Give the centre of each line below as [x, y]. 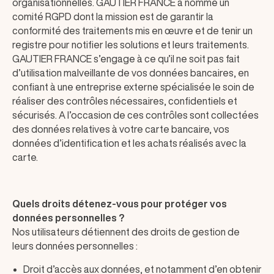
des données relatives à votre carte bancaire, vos [121, 129]
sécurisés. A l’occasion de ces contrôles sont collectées [135, 115]
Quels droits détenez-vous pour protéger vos [120, 204]
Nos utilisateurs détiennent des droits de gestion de [126, 232]
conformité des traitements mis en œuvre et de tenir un [132, 31]
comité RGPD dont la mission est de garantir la [113, 17]
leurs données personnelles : [75, 246]
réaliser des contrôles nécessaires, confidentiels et [125, 101]
